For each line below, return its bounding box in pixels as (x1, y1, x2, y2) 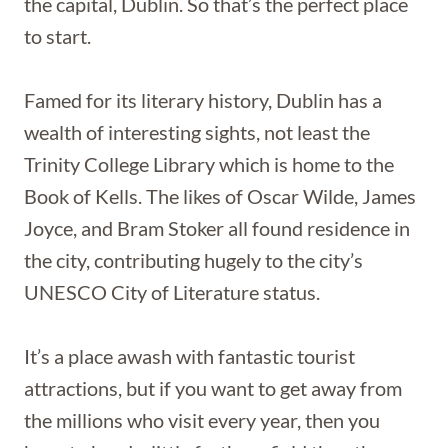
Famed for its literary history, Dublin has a (24, 88, 382, 112)
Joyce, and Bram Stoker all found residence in (24, 216, 410, 240)
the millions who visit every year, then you (24, 408, 380, 432)
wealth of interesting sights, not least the (24, 120, 370, 144)
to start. (24, 24, 91, 48)
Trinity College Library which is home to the (24, 152, 394, 176)
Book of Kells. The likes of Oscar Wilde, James (24, 184, 416, 208)
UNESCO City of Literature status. (24, 280, 320, 304)
